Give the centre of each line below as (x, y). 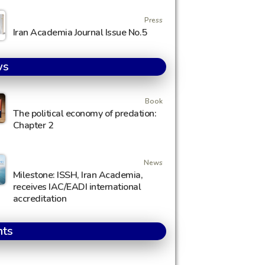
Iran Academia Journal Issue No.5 (80, 33)
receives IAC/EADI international (77, 187)
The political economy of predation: (85, 114)
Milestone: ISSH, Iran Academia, (78, 175)
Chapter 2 (33, 125)
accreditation (40, 199)
